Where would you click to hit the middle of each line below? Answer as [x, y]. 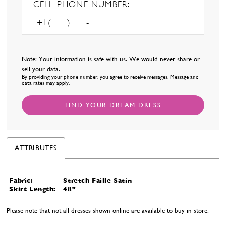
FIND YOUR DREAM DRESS [113, 105]
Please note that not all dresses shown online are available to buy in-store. [108, 211]
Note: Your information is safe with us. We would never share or [111, 59]
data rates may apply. [46, 83]
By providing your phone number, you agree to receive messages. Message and [110, 77]
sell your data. [42, 69]
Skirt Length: [33, 189]
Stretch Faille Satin [98, 181]
